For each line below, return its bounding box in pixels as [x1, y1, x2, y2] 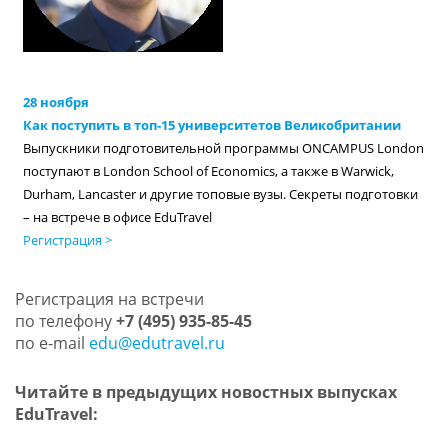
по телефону [14, 310, 116, 333]
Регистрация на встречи [14, 288, 204, 311]
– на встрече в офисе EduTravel [23, 208, 213, 226]
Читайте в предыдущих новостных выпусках [14, 381, 397, 404]
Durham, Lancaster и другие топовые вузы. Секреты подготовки [23, 185, 419, 203]
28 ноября [23, 93, 90, 111]
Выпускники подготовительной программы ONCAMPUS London [23, 139, 425, 157]
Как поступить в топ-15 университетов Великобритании [23, 116, 402, 134]
